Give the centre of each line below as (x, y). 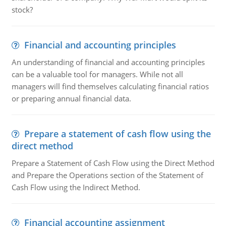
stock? (22, 10)
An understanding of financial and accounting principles (108, 62)
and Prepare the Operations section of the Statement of (107, 175)
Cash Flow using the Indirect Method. (76, 187)
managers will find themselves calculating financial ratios (110, 86)
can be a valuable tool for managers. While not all (97, 74)
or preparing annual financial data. (71, 98)
